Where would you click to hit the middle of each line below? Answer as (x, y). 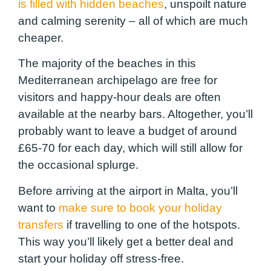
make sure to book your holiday (140, 207)
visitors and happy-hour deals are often (119, 97)
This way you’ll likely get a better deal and (126, 241)
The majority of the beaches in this (107, 64)
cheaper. (42, 38)
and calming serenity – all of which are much (133, 21)
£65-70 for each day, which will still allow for (130, 148)
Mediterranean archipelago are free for (118, 80)
